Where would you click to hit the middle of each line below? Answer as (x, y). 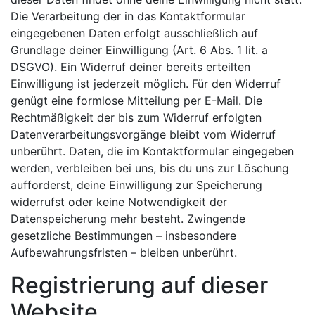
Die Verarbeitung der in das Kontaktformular (128, 16)
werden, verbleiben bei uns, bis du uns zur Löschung (150, 168)
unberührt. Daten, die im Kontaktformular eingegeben (152, 151)
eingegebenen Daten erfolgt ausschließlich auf (134, 33)
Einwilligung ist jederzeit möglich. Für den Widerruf (146, 84)
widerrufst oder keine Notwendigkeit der (119, 202)
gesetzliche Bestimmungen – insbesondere (123, 236)
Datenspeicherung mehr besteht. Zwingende (128, 219)
